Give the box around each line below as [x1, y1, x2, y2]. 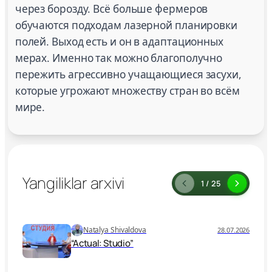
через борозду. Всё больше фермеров [15, 2, 208, 16]
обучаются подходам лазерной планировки [15, 18, 237, 33]
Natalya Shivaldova [83, 224, 146, 235]
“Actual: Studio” [70, 236, 134, 250]
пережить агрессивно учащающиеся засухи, [15, 67, 242, 82]
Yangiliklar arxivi [22, 172, 125, 194]
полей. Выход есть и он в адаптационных [15, 35, 223, 49]
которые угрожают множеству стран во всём [15, 84, 240, 98]
